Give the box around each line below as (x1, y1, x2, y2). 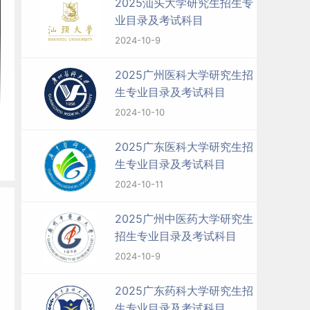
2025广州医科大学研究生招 (115, 68, 253, 82)
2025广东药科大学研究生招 (115, 284, 253, 298)
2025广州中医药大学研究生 (115, 212, 253, 226)
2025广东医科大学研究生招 (115, 140, 253, 154)
